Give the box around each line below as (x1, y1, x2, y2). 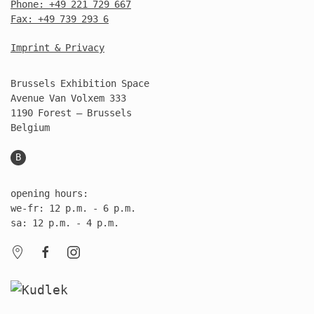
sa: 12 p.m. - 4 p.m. (11, 217, 119, 228)
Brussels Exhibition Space (11, 77, 149, 89)
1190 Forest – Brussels (11, 107, 132, 118)
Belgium (11, 121, 50, 133)
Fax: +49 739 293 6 (11, 13, 109, 25)
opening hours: (11, 187, 88, 199)
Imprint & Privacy (11, 41, 104, 53)
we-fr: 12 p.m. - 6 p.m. (11, 202, 136, 214)
